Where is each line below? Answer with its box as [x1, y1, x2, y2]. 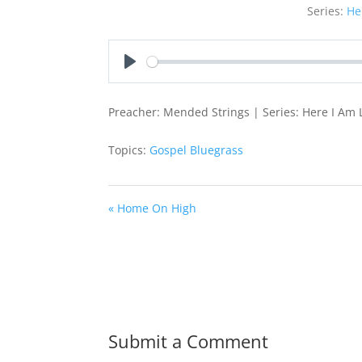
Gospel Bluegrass [149, 142, 244, 158]
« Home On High [108, 200, 197, 216]
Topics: [108, 142, 147, 158]
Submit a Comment [108, 329, 269, 353]
